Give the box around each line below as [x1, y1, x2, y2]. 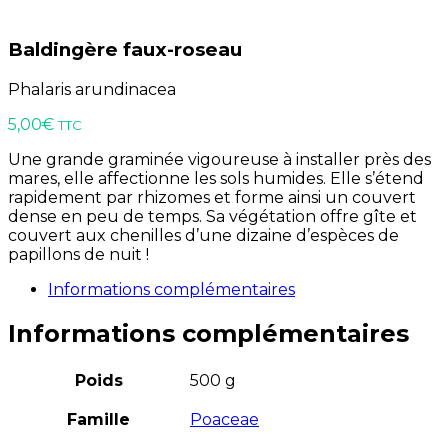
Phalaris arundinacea [8, 80, 176, 100]
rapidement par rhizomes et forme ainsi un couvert [8, 188, 416, 208]
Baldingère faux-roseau [8, 38, 242, 62]
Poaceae [190, 410, 259, 429]
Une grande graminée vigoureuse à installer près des [8, 150, 431, 170]
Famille [67, 410, 130, 429]
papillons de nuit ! [8, 245, 149, 265]
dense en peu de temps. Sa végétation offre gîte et [8, 207, 417, 227]
